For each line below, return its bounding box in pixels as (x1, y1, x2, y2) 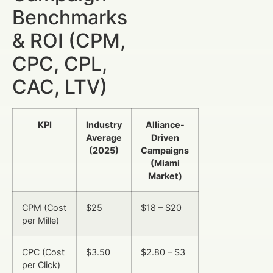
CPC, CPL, (12, 51, 107, 76)
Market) (147, 170, 182, 181)
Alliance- (145, 119, 185, 130)
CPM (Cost (22, 202, 66, 213)
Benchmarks (12, 5, 127, 29)
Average (86, 132, 122, 143)
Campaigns (141, 144, 189, 155)
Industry (86, 119, 122, 130)
